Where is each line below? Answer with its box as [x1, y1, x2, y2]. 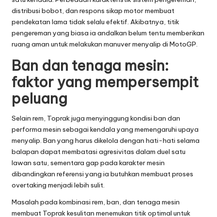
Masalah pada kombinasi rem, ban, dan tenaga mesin [12, 197, 180, 206]
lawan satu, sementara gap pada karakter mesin [12, 158, 165, 167]
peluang [12, 89, 67, 108]
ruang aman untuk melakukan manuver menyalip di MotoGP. [12, 39, 198, 48]
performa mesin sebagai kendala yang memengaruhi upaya [12, 124, 199, 134]
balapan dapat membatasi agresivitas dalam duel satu [12, 147, 186, 156]
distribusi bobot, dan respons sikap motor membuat [12, 6, 174, 15]
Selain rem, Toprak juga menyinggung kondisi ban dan [12, 113, 180, 123]
